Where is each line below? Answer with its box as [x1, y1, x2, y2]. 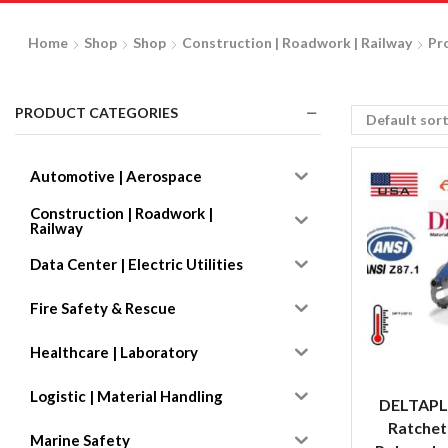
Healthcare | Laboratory [30, 343, 198, 362]
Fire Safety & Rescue [30, 299, 176, 318]
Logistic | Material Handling [30, 387, 223, 406]
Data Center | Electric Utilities [30, 255, 243, 274]
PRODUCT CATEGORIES [15, 104, 178, 122]
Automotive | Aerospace [30, 167, 202, 186]
